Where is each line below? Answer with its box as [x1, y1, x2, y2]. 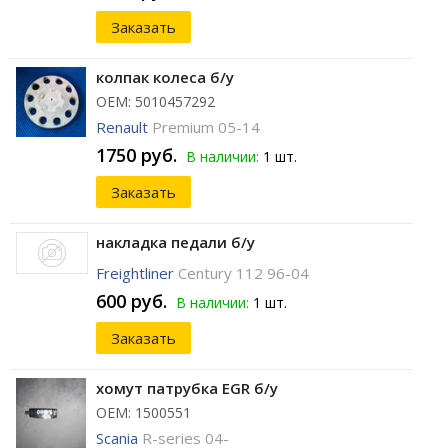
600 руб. [96, 289, 167, 314]
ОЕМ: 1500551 [96, 403, 191, 423]
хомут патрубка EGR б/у [96, 378, 278, 399]
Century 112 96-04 [178, 263, 309, 284]
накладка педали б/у [96, 232, 255, 253]
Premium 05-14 [152, 117, 260, 138]
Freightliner [96, 263, 174, 284]
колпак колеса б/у [96, 67, 234, 88]
